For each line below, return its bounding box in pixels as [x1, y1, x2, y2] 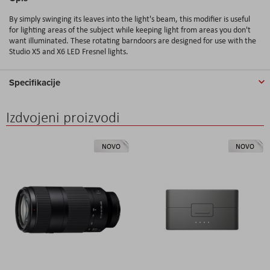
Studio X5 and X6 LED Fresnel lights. [9, 45, 128, 57]
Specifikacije [9, 75, 60, 89]
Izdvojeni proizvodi [6, 107, 120, 127]
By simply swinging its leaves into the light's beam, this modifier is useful [9, 13, 250, 24]
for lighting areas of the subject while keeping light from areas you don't [9, 24, 251, 35]
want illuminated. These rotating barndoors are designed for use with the [9, 34, 256, 46]
